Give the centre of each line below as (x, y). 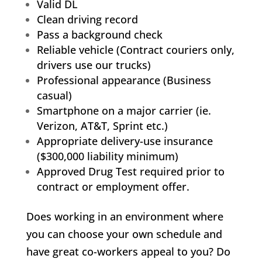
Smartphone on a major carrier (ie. (124, 111)
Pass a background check (99, 35)
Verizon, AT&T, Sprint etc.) (102, 126)
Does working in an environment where (125, 217)
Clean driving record (87, 20)
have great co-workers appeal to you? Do (128, 252)
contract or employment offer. (113, 187)
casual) (54, 96)
